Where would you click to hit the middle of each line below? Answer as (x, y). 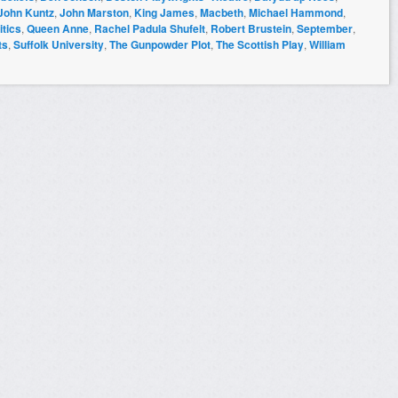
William (327, 44)
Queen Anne (58, 28)
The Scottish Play (260, 44)
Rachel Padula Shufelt (150, 28)
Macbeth (222, 12)
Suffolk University (59, 44)
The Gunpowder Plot (160, 44)
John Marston (94, 12)
